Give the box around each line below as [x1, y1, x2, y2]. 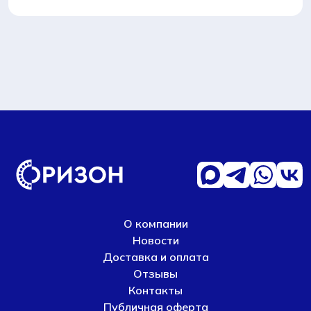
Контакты [128, 283, 183, 297]
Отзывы [133, 267, 178, 280]
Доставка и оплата [102, 250, 209, 264]
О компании [123, 217, 188, 230]
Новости [132, 233, 179, 247]
